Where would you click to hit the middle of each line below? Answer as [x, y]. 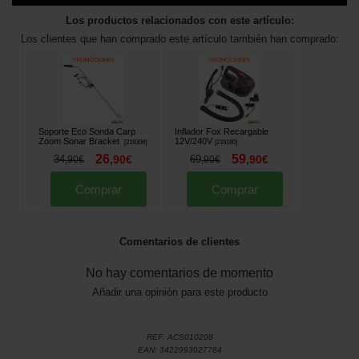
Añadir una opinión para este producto [179, 292]
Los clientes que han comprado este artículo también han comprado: [179, 38]
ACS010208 [190, 337]
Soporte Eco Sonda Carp [87, 132]
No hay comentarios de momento [179, 273]
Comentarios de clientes [179, 242]
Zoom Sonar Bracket [80, 141]
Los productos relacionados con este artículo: [179, 20]
